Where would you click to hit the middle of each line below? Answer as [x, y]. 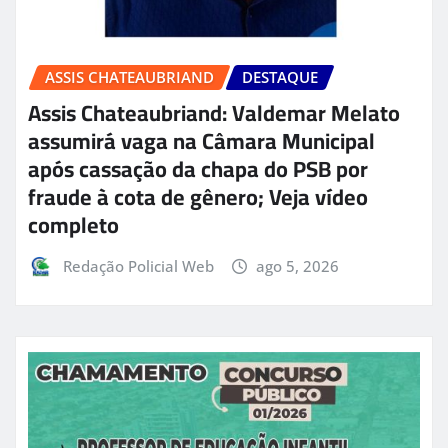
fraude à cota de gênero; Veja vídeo [198, 197]
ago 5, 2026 [298, 266]
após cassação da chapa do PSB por [198, 169]
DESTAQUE [280, 76]
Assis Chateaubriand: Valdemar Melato [214, 113]
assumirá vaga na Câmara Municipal [201, 141]
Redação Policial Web [138, 266]
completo [73, 225]
